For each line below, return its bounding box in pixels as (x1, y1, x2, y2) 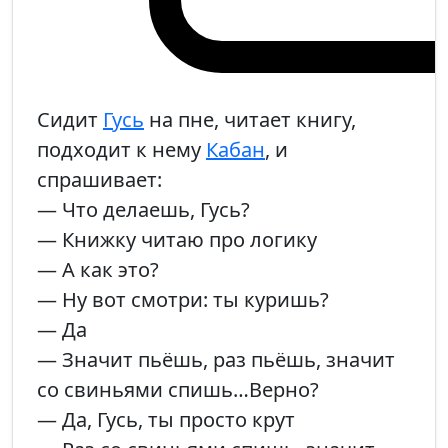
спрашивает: (37, 166, 162, 194)
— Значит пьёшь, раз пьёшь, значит (37, 346, 395, 374)
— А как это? (37, 256, 159, 284)
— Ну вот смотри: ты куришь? (37, 286, 329, 314)
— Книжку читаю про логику (37, 226, 317, 254)
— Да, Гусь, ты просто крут (37, 406, 295, 434)
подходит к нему (37, 136, 206, 164)
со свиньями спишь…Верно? (37, 376, 319, 404)
